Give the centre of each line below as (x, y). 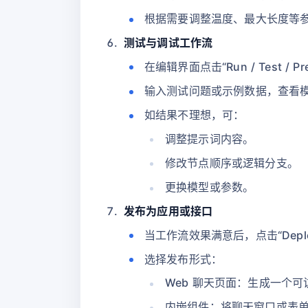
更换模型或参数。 (210, 187)
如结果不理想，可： (195, 115)
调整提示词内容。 (210, 139)
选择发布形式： (184, 259)
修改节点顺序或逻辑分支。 (232, 163)
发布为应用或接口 (168, 211)
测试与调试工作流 (168, 43)
